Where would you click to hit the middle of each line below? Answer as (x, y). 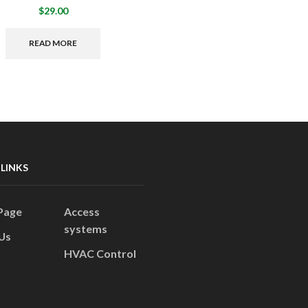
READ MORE (53, 43)
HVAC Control (100, 254)
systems (85, 229)
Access (81, 212)
